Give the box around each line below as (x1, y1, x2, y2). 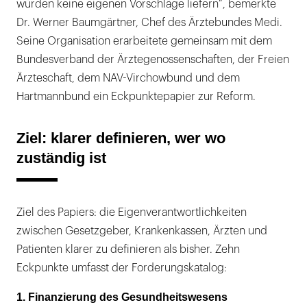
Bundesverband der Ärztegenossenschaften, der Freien (16, 54, 289, 66)
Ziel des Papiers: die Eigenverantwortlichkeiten (16, 207, 247, 219)
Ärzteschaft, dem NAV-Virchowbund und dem (16, 73, 240, 84)
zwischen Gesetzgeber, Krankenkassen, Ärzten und (16, 225, 267, 237)
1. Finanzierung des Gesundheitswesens (16, 291, 228, 304)
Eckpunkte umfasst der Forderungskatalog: (16, 262, 227, 274)
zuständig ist (16, 149, 106, 167)
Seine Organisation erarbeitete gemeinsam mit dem (16, 36, 272, 47)
